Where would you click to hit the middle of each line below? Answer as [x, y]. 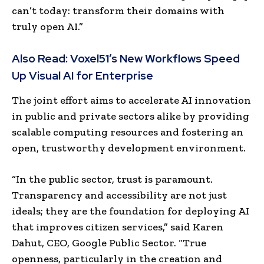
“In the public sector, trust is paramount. [112, 179]
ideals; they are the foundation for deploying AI [131, 211]
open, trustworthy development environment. [129, 148]
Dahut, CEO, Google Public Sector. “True [109, 242]
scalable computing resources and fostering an [128, 132]
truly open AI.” [47, 26]
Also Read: [41, 58]
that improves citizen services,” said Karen [118, 227]
